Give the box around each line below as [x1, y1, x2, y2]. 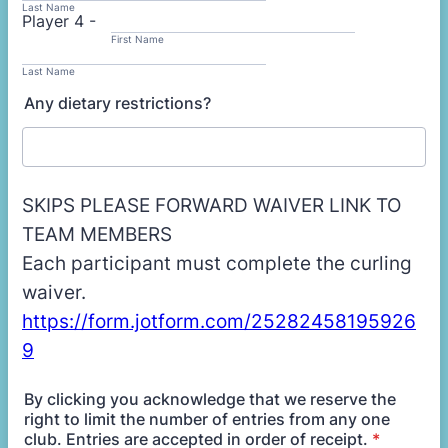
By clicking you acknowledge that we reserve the [24, 389, 396, 409]
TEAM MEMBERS [22, 223, 172, 246]
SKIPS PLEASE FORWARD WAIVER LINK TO [22, 194, 401, 217]
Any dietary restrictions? [24, 93, 211, 113]
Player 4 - [22, 11, 111, 31]
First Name [111, 33, 164, 45]
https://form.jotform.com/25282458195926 [22, 310, 416, 333]
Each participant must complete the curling [22, 252, 412, 275]
